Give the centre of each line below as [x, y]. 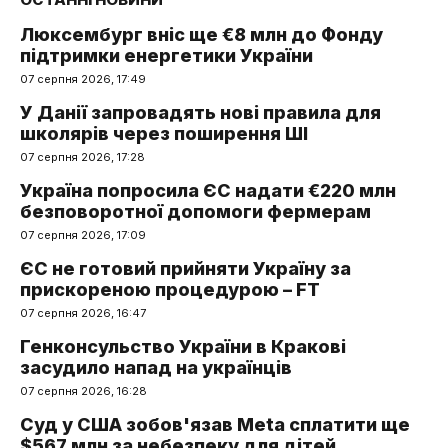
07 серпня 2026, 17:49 [83, 78]
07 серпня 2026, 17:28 [82, 156]
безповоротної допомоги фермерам [195, 211]
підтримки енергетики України [166, 55]
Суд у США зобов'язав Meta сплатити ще [215, 424]
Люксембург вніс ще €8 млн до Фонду [201, 34]
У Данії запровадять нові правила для [200, 112]
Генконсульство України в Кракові [183, 346]
